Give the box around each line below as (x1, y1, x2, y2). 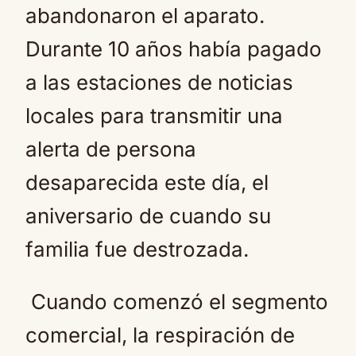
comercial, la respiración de (25, 323, 295, 347)
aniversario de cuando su (25, 203, 271, 228)
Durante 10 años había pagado (25, 37, 322, 61)
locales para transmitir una (25, 103, 283, 128)
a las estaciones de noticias (25, 70, 293, 95)
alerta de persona (25, 137, 196, 161)
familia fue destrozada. (25, 237, 249, 261)
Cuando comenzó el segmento (25, 289, 328, 314)
